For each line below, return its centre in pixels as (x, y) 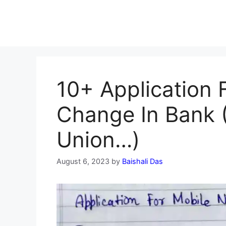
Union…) (98, 139)
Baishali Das (143, 161)
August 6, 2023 (83, 161)
